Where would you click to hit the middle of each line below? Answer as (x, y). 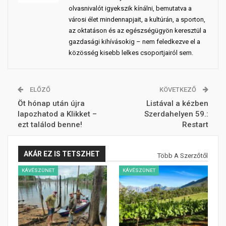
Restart (195, 125)
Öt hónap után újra (51, 104)
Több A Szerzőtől (183, 156)
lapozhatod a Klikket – (57, 114)
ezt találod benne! (50, 125)
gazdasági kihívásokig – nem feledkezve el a (134, 42)
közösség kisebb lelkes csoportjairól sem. (131, 53)
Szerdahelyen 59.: (176, 114)
